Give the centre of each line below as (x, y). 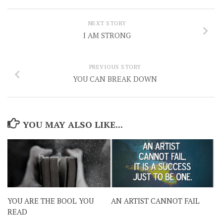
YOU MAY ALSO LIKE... (73, 124)
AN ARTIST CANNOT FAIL (155, 201)
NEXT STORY (107, 23)
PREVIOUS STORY (115, 66)
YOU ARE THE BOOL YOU (51, 201)
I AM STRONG (107, 35)
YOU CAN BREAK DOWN (115, 79)
